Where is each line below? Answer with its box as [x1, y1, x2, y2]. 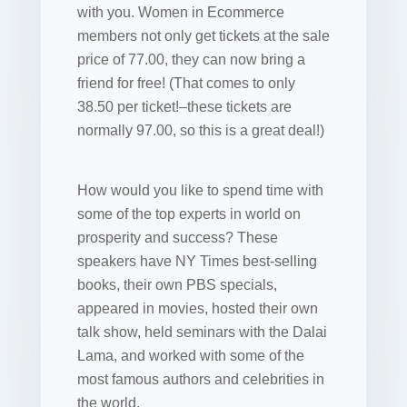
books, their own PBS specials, [76, 277, 277, 293]
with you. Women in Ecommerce [76, 5, 284, 20]
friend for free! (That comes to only [76, 75, 295, 91]
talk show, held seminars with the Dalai [76, 324, 327, 340]
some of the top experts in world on [76, 206, 301, 222]
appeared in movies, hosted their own [76, 301, 318, 316]
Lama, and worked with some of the [76, 348, 304, 363]
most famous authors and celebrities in [76, 372, 324, 387]
